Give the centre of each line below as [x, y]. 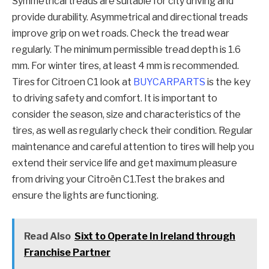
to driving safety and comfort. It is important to [115, 98]
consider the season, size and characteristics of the [126, 115]
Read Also [47, 236]
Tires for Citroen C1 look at [73, 82]
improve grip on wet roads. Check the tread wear [121, 34]
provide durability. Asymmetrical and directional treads [130, 17]
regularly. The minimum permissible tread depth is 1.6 [126, 50]
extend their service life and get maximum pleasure [125, 163]
